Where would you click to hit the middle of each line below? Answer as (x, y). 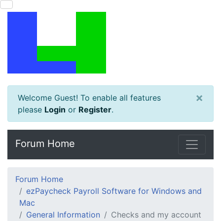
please (31, 110)
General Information (63, 215)
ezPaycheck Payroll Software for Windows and (114, 191)
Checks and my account (156, 215)
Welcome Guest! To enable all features (89, 98)
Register (95, 110)
